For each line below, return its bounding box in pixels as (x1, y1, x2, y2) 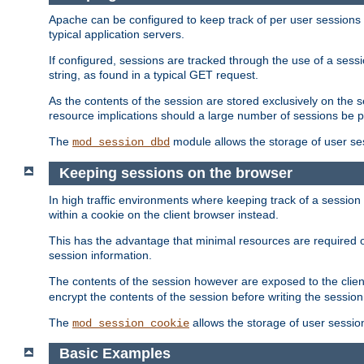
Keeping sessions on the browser (58, 165, 292, 182)
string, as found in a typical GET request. (49, 68, 258, 82)
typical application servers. (49, 28, 184, 41)
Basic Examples (58, 345, 171, 362)
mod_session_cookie (72, 316, 189, 330)
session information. (49, 248, 152, 262)
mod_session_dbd (72, 136, 170, 149)
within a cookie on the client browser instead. (49, 207, 279, 221)
